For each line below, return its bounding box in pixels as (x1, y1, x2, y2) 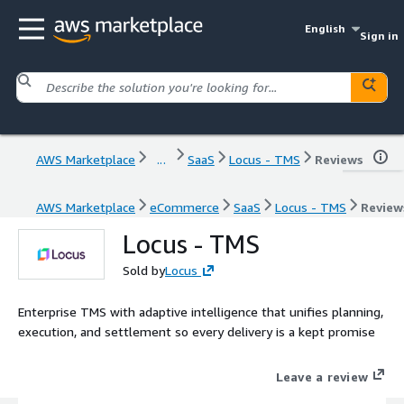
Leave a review (275, 368, 368, 384)
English (305, 22, 346, 35)
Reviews (314, 151, 363, 167)
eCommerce (150, 198, 219, 215)
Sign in (359, 29, 399, 42)
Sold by (123, 262, 165, 278)
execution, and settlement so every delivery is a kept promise (18, 323, 375, 339)
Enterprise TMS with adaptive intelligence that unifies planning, (18, 303, 383, 319)
